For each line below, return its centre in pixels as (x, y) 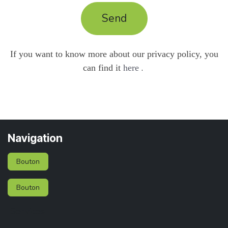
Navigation (35, 138)
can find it (102, 68)
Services (27, 211)
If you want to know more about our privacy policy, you (114, 54)
